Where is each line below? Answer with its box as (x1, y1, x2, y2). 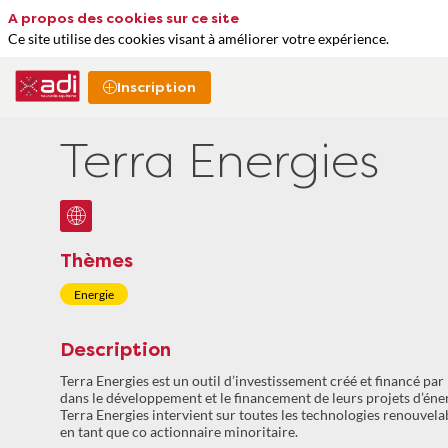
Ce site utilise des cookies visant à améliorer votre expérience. (8, 29, 389, 47)
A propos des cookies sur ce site (8, 10, 239, 28)
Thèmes (60, 250, 133, 273)
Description (60, 339, 171, 362)
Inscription (116, 78, 196, 96)
